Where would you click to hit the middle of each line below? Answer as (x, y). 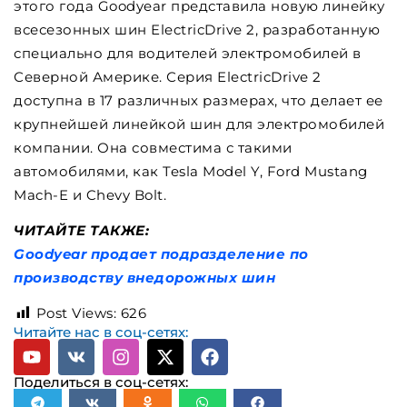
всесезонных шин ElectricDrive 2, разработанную (197, 30)
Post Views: (76, 313)
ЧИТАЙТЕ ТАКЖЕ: (81, 231)
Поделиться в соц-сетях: (101, 382)
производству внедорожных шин (144, 278)
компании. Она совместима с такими (153, 148)
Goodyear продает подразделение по (161, 254)
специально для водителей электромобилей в (188, 54)
